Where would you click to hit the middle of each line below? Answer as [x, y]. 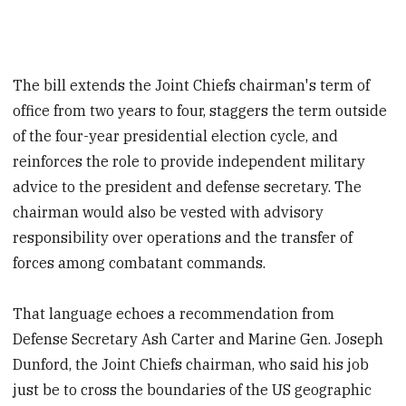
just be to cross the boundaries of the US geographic [193, 390]
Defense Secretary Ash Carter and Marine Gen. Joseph [198, 339]
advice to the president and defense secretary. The [188, 186]
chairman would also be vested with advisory [169, 212]
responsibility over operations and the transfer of [183, 237]
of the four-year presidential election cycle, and [176, 135]
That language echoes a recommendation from [174, 314]
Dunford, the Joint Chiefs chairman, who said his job [191, 365]
